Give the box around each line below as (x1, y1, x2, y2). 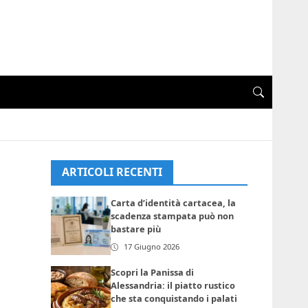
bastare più (111, 223, 162, 236)
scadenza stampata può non (111, 210, 234, 223)
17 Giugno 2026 (124, 241, 180, 252)
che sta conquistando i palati (111, 291, 238, 305)
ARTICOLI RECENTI (62, 164, 162, 180)
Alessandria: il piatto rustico (111, 278, 236, 291)
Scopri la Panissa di (111, 265, 195, 278)
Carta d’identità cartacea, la (111, 197, 236, 210)
